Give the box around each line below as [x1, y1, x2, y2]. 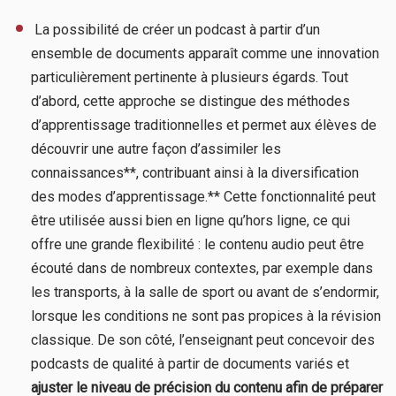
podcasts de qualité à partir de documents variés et [31, 354, 349, 372]
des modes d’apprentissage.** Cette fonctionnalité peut [31, 187, 376, 205]
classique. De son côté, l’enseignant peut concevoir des [31, 331, 375, 348]
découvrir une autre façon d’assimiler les [31, 140, 281, 157]
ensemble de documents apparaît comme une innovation [31, 44, 379, 62]
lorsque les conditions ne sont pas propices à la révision [31, 307, 381, 324]
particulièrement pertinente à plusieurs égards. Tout [31, 68, 348, 86]
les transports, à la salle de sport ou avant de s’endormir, [31, 283, 379, 301]
